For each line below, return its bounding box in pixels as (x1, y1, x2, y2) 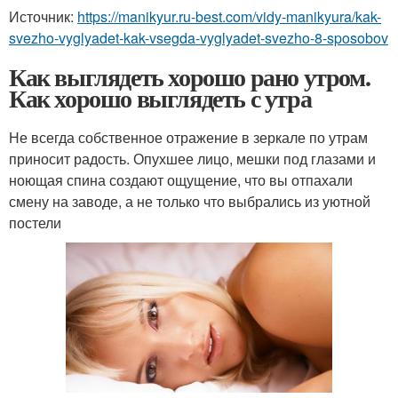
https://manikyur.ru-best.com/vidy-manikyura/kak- (77, 6, 381, 28)
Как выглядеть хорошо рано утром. (9, 59, 370, 96)
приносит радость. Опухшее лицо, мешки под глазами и (9, 148, 376, 170)
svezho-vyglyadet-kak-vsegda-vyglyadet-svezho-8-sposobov (9, 28, 388, 49)
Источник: (9, 6, 77, 28)
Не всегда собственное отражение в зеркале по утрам (9, 127, 368, 148)
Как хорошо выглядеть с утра (9, 80, 312, 117)
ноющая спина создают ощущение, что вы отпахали (9, 170, 353, 191)
